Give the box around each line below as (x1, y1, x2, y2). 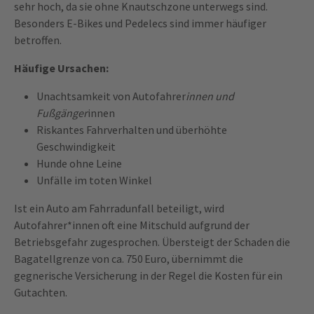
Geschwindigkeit (36, 139, 116, 153)
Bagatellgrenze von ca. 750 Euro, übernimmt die (14, 251, 243, 266)
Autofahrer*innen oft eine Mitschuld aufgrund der (14, 217, 250, 232)
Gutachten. (14, 285, 67, 299)
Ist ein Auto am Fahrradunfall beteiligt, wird (14, 200, 224, 215)
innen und (186, 88, 234, 103)
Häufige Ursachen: (14, 60, 109, 75)
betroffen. (14, 32, 62, 47)
